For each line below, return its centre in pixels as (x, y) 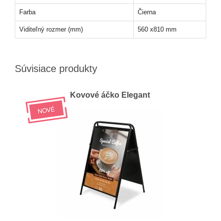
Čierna (147, 12)
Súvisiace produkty (56, 69)
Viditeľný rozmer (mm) (51, 29)
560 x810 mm (157, 29)
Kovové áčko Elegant (110, 95)
